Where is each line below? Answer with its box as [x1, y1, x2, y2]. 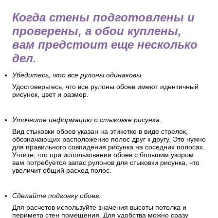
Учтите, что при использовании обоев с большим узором [12, 151, 194, 159]
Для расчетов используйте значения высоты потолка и [12, 203, 186, 212]
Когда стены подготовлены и [12, 11, 195, 24]
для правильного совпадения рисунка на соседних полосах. [12, 143, 205, 151]
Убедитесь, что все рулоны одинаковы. [12, 71, 143, 79]
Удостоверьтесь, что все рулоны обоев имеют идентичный [12, 83, 199, 91]
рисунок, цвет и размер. [12, 91, 89, 99]
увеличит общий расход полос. [12, 166, 111, 175]
